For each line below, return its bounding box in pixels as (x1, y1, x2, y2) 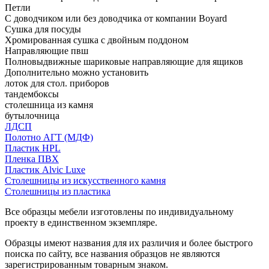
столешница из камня (5, 99, 93, 110)
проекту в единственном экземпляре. (5, 217, 157, 228)
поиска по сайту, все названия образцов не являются (5, 248, 220, 259)
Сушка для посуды (5, 23, 81, 34)
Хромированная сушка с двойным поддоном (5, 34, 189, 45)
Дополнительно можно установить (5, 67, 148, 77)
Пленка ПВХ (5, 153, 59, 164)
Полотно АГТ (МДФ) (5, 131, 93, 142)
